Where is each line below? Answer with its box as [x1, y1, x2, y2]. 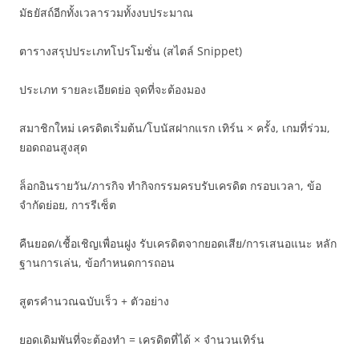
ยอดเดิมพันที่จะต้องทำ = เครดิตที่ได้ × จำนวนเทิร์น [19, 332, 264, 347]
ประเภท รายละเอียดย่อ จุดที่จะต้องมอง [19, 82, 206, 97]
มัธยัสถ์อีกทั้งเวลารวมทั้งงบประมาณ [19, 5, 193, 20]
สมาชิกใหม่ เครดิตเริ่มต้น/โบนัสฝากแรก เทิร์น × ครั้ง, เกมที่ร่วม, [19, 120, 330, 135]
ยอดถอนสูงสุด [19, 139, 87, 155]
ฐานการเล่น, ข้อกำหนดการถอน [19, 255, 175, 270]
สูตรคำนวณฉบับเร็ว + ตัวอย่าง [19, 293, 169, 309]
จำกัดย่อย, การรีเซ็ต [19, 197, 116, 212]
